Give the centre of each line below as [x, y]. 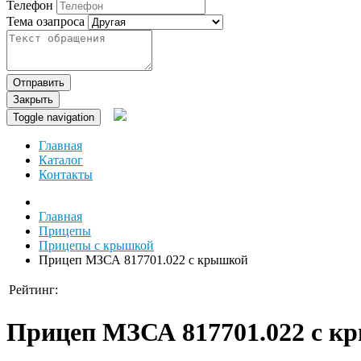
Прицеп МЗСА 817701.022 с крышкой [143, 260]
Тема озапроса [46, 22]
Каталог [61, 160]
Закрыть [33, 100]
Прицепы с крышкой [96, 246]
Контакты [66, 175]
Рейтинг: [33, 290]
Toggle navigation [54, 118]
